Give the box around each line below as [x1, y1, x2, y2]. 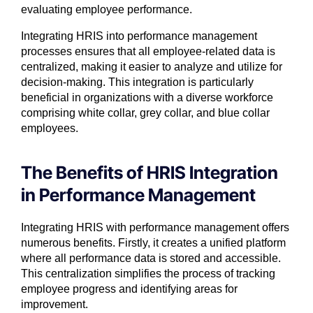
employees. [21, 122, 78, 135]
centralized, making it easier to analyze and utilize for [21, 61, 282, 73]
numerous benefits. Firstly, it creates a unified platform [21, 237, 286, 249]
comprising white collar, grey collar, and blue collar [21, 107, 270, 119]
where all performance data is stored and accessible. [21, 252, 281, 265]
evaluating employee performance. [21, 3, 192, 16]
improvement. [21, 298, 88, 311]
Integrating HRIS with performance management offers [21, 221, 289, 234]
